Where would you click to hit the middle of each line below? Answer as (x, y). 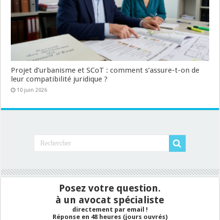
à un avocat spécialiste (110, 200)
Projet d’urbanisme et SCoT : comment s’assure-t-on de (105, 70)
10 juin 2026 (32, 90)
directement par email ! (110, 210)
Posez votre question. (110, 188)
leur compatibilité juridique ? (59, 79)
